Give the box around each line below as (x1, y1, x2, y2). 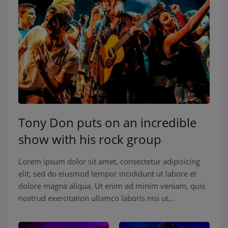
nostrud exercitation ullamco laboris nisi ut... (18, 192, 175, 203)
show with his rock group (18, 130, 161, 148)
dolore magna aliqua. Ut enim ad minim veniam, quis (18, 180, 205, 191)
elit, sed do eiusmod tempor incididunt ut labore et (18, 168, 196, 179)
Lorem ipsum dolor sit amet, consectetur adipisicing (18, 156, 200, 166)
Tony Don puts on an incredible (18, 113, 196, 131)
